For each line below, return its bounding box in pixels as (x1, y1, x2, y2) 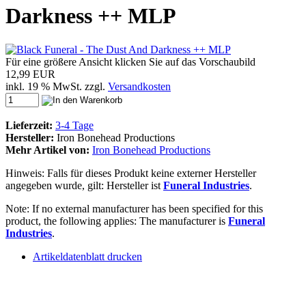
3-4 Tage (55, 119, 94, 131)
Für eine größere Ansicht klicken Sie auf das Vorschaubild (5, 55, 255, 68)
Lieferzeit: (5, 119, 53, 131)
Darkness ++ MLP (5, 3, 176, 29)
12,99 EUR (5, 68, 55, 80)
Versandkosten (108, 80, 171, 92)
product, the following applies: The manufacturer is (5, 214, 228, 227)
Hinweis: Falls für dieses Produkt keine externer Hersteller (5, 167, 256, 179)
